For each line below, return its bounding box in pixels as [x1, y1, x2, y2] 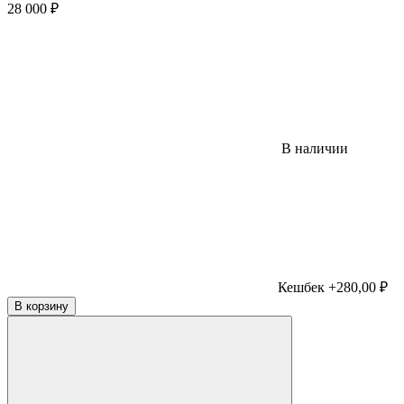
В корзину [14, 298, 69, 313]
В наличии [278, 140, 348, 156]
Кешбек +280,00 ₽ [278, 279, 388, 295]
